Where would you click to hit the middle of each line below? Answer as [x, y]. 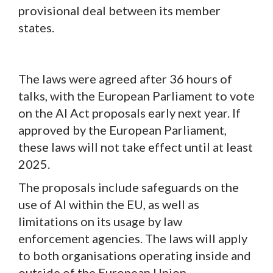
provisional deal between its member [119, 10]
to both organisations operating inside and [135, 255]
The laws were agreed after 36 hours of [125, 78]
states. [36, 27]
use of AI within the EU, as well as [109, 204]
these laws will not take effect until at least [136, 147]
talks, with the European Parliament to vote [136, 95]
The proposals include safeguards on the [129, 187]
